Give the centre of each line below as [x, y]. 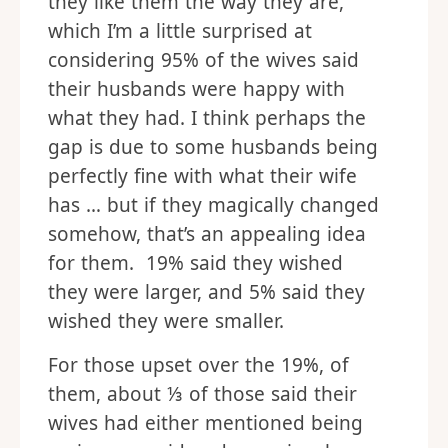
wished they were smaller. [166, 321]
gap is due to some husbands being [213, 147]
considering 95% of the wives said [203, 60]
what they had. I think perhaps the [207, 118]
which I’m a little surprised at [180, 31]
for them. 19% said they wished [195, 263]
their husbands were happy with [196, 89]
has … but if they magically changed [213, 205]
